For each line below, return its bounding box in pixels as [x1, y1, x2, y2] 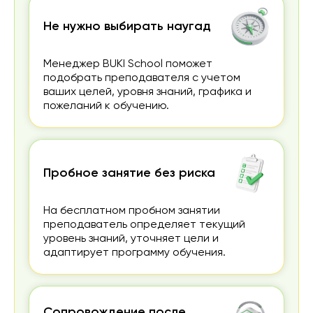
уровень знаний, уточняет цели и [43, 233, 219, 245]
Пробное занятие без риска [43, 167, 215, 180]
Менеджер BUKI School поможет [43, 59, 212, 71]
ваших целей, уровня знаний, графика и [43, 87, 252, 99]
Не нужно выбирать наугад [43, 20, 211, 34]
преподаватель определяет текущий [43, 219, 245, 231]
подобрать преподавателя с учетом [43, 73, 240, 85]
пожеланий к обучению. [43, 101, 169, 112]
